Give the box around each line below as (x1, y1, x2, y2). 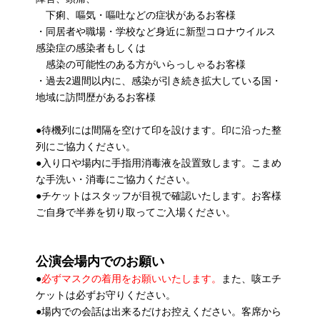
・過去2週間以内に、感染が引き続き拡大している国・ (36, 74, 281, 86)
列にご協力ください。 (36, 140, 136, 152)
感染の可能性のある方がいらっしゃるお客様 (36, 58, 246, 70)
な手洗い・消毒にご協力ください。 (36, 173, 196, 185)
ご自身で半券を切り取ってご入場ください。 (36, 206, 236, 218)
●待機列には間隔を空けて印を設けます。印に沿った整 (36, 124, 281, 136)
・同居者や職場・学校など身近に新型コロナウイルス (36, 25, 276, 37)
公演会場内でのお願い (36, 254, 164, 269)
